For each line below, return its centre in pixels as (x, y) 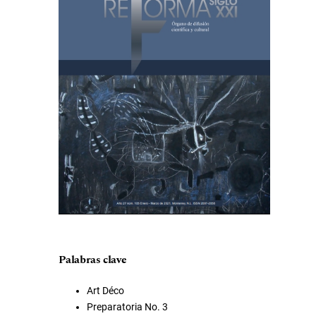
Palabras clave (93, 260)
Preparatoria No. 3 (128, 307)
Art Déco (106, 290)
